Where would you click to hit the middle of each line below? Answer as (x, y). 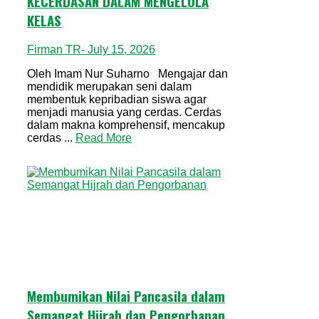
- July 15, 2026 (118, 49)
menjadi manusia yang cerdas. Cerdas (124, 112)
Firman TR (54, 49)
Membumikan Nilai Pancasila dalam (126, 296)
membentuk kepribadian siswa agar (117, 99)
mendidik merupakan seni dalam (109, 86)
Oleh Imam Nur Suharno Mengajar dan (127, 73)
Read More (104, 137)
